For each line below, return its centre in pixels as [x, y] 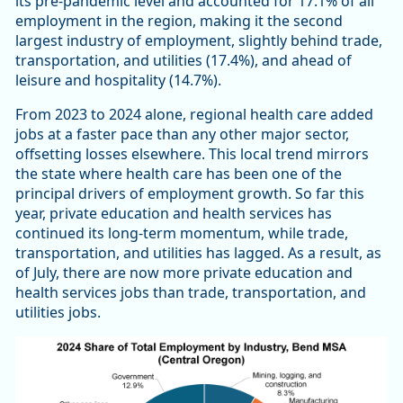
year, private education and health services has [174, 214]
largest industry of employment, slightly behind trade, [199, 41]
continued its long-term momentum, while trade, [182, 233]
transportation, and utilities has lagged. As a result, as [198, 253]
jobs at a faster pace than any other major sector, [182, 134]
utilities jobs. [60, 313]
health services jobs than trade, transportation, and [191, 293]
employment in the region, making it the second [179, 21]
